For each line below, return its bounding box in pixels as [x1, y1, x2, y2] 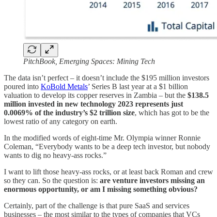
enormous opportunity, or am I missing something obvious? [4, 185, 200, 194]
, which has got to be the [135, 108, 209, 117]
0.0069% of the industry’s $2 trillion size [4, 108, 135, 117]
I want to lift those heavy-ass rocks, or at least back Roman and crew [4, 168, 213, 176]
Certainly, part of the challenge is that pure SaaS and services [4, 201, 189, 210]
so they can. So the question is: [4, 176, 100, 185]
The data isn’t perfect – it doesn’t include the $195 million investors [4, 74, 209, 82]
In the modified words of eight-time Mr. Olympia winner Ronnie [4, 134, 201, 142]
